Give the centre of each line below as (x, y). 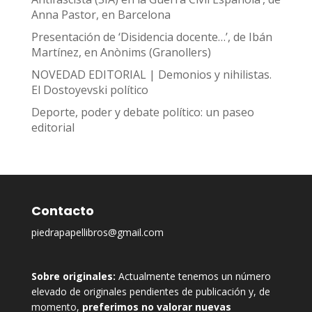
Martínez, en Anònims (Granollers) (121, 53)
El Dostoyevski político (89, 90)
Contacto (62, 211)
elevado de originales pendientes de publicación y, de (150, 292)
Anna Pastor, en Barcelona (101, 15)
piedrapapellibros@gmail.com (97, 233)
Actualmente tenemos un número (193, 276)
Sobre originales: (73, 276)
